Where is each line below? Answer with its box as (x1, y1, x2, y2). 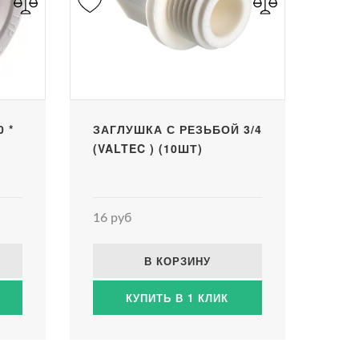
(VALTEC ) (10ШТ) (92, 139, 203, 156)
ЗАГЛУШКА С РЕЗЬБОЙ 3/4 (92, 120, 262, 137)
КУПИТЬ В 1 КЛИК (126, 289, 229, 305)
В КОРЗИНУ (143, 252, 211, 268)
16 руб (92, 211, 131, 224)
